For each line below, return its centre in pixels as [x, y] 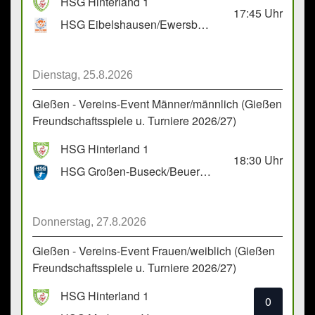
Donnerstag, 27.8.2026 [89, 222]
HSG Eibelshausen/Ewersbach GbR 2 [203, 25]
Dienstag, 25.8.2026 [83, 75]
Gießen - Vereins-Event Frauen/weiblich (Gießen [154, 251]
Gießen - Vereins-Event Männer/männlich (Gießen [157, 104]
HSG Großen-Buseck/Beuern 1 [205, 172]
